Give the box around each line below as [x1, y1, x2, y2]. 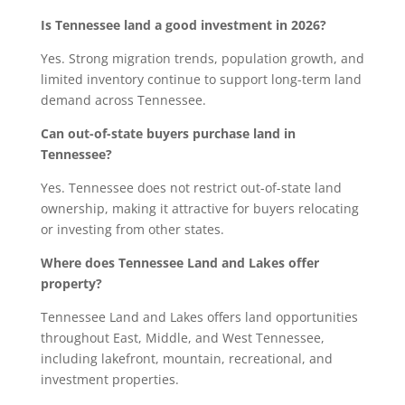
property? [40, 275, 106, 293]
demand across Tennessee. [40, 91, 210, 109]
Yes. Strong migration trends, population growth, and [40, 50, 364, 68]
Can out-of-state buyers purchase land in [40, 125, 296, 143]
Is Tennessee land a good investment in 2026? [40, 16, 330, 34]
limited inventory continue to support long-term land [40, 71, 362, 89]
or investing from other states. [40, 221, 228, 239]
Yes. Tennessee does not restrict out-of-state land [40, 179, 342, 197]
